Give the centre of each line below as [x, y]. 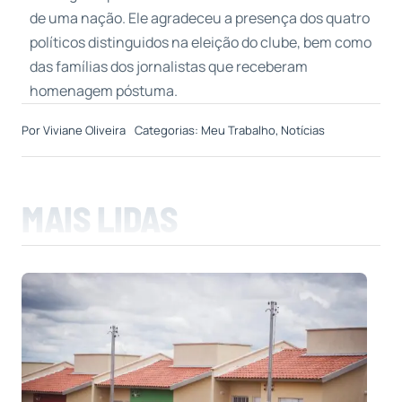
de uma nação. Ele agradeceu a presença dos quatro [199, 18]
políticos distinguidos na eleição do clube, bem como [200, 43]
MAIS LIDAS [99, 219]
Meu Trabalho [238, 131]
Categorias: [167, 131]
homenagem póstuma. [103, 91]
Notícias [302, 131]
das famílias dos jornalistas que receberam [168, 67]
